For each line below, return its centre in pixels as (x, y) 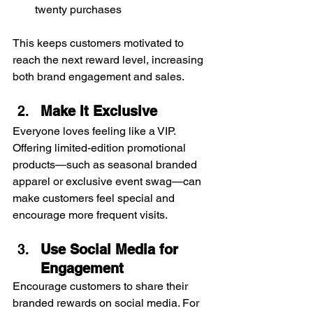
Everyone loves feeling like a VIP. (95, 131)
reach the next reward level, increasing (109, 59)
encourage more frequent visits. (90, 214)
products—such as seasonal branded (106, 164)
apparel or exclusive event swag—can (108, 181)
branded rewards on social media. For (107, 303)
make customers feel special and (95, 198)
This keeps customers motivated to (100, 43)
